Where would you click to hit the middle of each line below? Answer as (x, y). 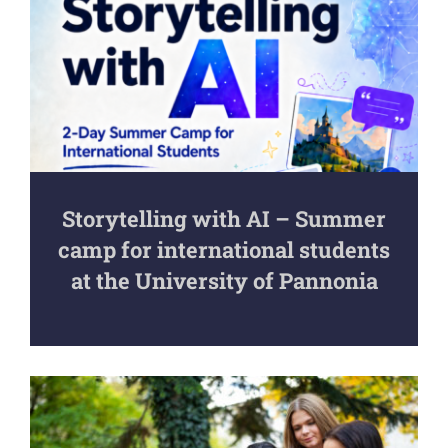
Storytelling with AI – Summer (224, 219)
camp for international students (224, 250)
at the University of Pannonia (224, 281)
